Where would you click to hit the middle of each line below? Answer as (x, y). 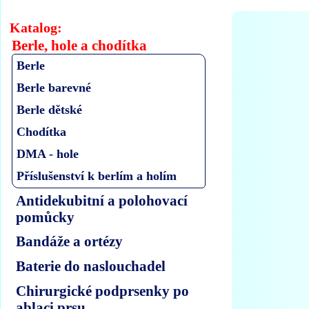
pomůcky (46, 217)
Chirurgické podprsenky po (103, 290)
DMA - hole (48, 154)
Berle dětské (50, 110)
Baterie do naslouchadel (91, 266)
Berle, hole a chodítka (80, 46)
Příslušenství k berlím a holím (97, 176)
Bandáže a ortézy (70, 241)
